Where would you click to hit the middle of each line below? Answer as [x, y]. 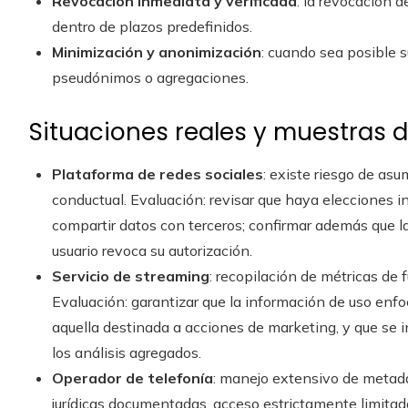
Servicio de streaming [131, 276]
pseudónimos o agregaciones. [150, 77]
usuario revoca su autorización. [152, 250]
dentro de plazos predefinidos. [152, 26]
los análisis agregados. [127, 352]
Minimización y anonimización [157, 52]
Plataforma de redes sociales [158, 174]
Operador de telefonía [133, 378]
